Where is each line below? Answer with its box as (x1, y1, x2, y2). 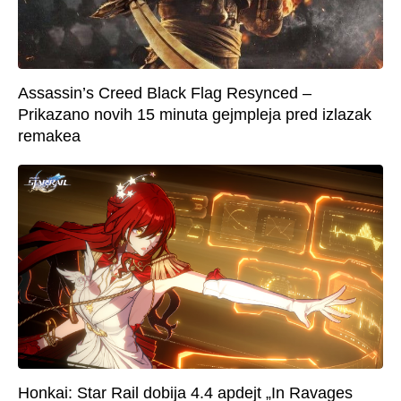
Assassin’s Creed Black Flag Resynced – (18, 83, 311, 102)
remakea (18, 126, 81, 145)
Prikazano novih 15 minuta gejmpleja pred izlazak (18, 105, 371, 124)
